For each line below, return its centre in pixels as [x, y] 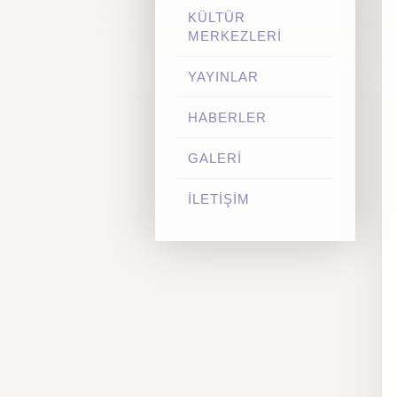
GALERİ [214, 158]
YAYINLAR [223, 77]
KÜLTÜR [216, 17]
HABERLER [227, 117]
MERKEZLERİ [234, 36]
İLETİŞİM [218, 199]
